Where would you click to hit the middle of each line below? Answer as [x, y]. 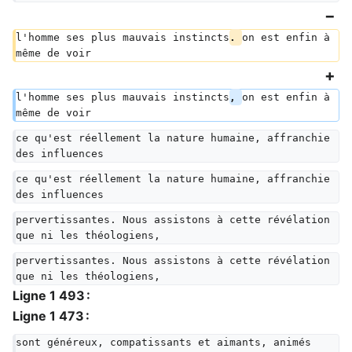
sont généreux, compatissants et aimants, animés [167, 342]
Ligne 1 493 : [51, 295]
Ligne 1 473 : [51, 316]
